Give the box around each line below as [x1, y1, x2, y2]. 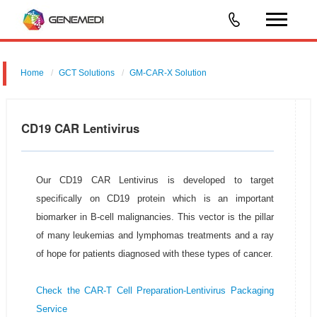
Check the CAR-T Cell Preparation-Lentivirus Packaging [35, 285, 275, 296]
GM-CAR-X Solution [129, 68, 207, 78]
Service [35, 304, 67, 314]
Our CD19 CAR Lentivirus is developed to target [35, 175, 275, 185]
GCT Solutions [59, 68, 115, 78]
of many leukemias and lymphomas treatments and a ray [35, 230, 275, 241]
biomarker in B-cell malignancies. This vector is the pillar [35, 212, 275, 222]
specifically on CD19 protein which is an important [35, 193, 275, 204]
